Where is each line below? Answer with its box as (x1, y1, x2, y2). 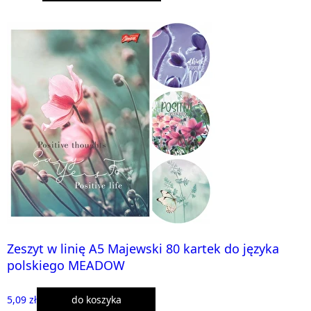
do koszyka (71, 292, 121, 306)
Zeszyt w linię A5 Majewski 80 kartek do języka (7, 239, 279, 257)
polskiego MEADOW (7, 256, 125, 274)
